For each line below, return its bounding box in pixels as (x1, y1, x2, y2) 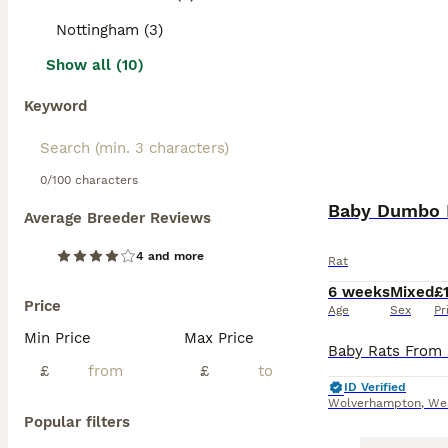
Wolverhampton (328, 396, 421, 410)
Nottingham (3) (56, 21, 163, 39)
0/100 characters (40, 173, 138, 187)
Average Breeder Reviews (24, 209, 211, 227)
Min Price (24, 329, 91, 347)
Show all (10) (46, 56, 144, 74)
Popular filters (24, 413, 130, 431)
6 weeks (328, 283, 390, 301)
